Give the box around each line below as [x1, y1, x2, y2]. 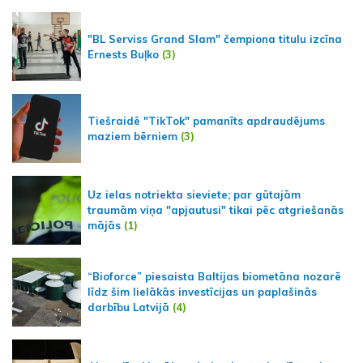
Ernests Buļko [88, 47, 159, 61]
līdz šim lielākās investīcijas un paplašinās [88, 285, 317, 299]
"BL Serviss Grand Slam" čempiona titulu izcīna [88, 32, 342, 45]
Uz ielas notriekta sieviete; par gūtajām [88, 188, 301, 202]
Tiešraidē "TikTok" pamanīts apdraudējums [88, 113, 325, 127]
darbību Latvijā [88, 301, 169, 314]
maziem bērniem [88, 129, 177, 143]
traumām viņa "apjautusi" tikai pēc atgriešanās [88, 203, 344, 217]
